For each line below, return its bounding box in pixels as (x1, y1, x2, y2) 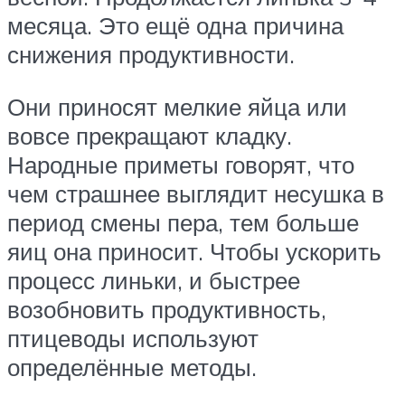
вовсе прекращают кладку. (7, 121, 292, 151)
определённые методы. (7, 353, 257, 382)
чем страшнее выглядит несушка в (7, 179, 384, 209)
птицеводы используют (7, 324, 259, 353)
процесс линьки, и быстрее (7, 266, 300, 296)
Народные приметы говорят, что (7, 150, 354, 180)
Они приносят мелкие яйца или (7, 92, 347, 122)
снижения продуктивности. (7, 40, 295, 70)
